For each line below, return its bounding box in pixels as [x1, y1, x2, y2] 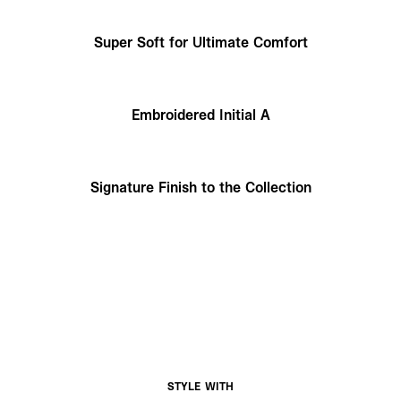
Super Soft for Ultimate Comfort [93, 31, 308, 52]
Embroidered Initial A [131, 104, 270, 124]
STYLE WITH [166, 379, 235, 394]
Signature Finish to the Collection [90, 176, 311, 197]
